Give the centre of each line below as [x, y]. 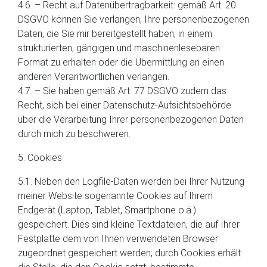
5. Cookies [40, 158]
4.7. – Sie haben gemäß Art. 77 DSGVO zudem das [122, 91]
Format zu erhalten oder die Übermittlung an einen [121, 62]
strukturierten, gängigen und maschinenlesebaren [119, 48]
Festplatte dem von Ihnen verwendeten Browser [118, 239]
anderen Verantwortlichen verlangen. [94, 77]
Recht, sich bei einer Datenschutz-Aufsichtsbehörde [125, 105]
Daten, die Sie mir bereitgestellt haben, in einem [115, 34]
